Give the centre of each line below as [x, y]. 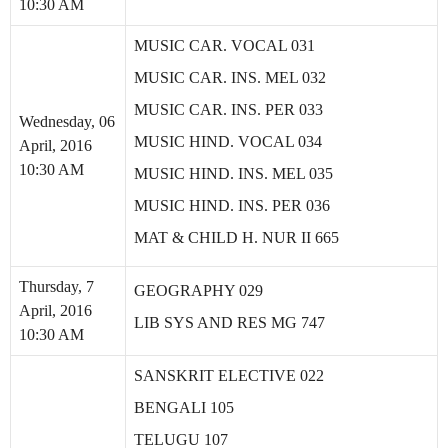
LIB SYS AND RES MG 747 [229, 322]
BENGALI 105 [184, 407]
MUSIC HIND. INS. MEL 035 [233, 173]
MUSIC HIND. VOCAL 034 [228, 141]
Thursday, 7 [56, 286]
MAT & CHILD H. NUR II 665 [236, 237]
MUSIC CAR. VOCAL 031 [224, 45]
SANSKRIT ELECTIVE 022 [229, 375]
